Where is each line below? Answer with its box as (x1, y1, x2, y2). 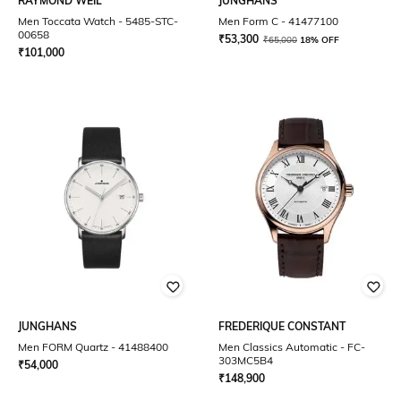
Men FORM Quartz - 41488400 (18, 340, 168, 354)
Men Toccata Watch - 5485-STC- (18, 14, 178, 28)
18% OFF (300, 34, 339, 46)
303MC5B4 (218, 354, 273, 367)
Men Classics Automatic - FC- (218, 340, 365, 354)
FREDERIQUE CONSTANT (218, 320, 346, 333)
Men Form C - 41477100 (218, 14, 338, 28)
